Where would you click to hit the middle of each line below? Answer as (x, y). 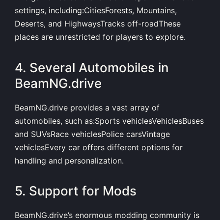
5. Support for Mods (76, 191)
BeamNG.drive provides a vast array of (87, 107)
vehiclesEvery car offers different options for (99, 147)
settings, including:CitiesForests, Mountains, (96, 11)
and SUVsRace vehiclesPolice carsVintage (92, 134)
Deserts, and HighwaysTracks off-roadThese (98, 24)
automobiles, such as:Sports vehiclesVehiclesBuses (109, 121)
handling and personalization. (69, 160)
